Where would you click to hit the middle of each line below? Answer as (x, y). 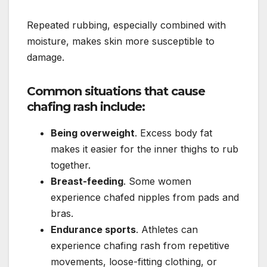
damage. (46, 57)
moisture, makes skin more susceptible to (121, 41)
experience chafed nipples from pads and (145, 197)
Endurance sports (93, 229)
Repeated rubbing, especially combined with (126, 25)
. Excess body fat (173, 133)
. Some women (157, 181)
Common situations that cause (116, 91)
